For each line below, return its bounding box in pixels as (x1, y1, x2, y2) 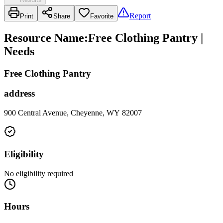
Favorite (90, 12, 113, 20)
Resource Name (4, 31, 84, 44)
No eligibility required (4, 169, 73, 178)
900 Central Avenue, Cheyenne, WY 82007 (4, 109, 142, 117)
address (4, 88, 35, 99)
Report (129, 11, 151, 20)
